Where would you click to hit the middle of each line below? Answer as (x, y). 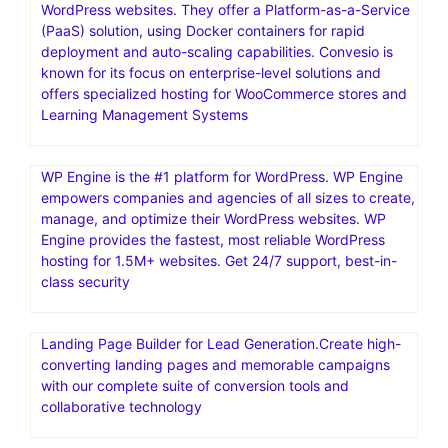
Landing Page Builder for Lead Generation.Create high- (221, 343)
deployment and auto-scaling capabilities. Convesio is (217, 51)
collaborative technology (121, 406)
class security (85, 281)
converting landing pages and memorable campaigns (215, 364)
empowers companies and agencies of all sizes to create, (228, 197)
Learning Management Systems (144, 114)
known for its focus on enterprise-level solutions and (211, 72)
